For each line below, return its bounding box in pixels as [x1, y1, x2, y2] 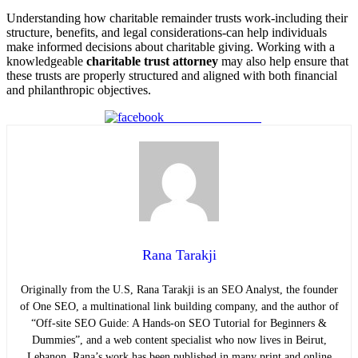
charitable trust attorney [86, 54, 218, 68]
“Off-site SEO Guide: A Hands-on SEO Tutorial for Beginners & [31, 316, 327, 329]
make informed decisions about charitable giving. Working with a [6, 39, 335, 54]
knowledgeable [6, 54, 86, 68]
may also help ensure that [218, 54, 348, 68]
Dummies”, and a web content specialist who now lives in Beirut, [31, 333, 327, 346]
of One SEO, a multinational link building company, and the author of [19, 300, 339, 312]
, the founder [279, 283, 338, 296]
